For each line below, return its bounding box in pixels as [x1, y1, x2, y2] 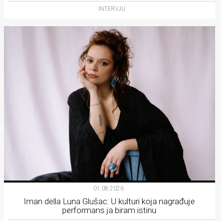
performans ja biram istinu [62, 205, 157, 215]
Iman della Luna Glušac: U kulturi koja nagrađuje [24, 196, 195, 206]
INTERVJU [98, 5, 126, 13]
